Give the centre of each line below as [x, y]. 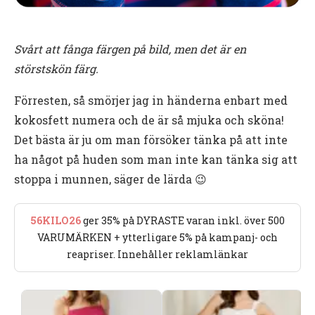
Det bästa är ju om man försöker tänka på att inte [151, 139]
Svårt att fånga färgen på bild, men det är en [130, 49]
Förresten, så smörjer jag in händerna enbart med [151, 100]
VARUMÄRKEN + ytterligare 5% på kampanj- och [157, 237]
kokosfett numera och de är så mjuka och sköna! [149, 120]
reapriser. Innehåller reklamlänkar [157, 254]
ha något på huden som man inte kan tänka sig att [156, 159]
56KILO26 [56, 220]
